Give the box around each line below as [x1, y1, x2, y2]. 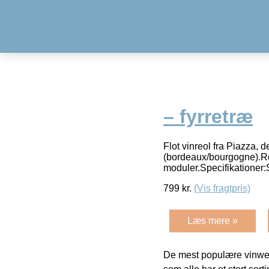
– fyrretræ [163, 106, 253, 128]
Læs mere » [187, 215, 238, 226]
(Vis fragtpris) [194, 183, 250, 193]
